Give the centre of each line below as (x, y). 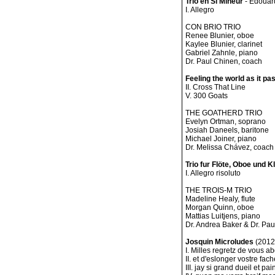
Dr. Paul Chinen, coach (224, 61)
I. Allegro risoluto (213, 173)
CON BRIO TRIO (213, 27)
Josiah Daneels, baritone (227, 130)
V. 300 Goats (207, 96)
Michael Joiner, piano (221, 139)
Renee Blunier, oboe (220, 36)
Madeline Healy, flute (220, 199)
